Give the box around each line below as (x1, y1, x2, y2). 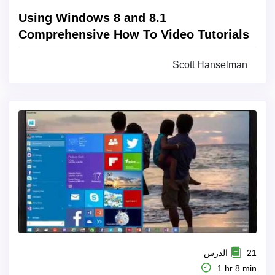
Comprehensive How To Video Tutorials (18, 28, 249, 41)
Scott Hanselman (172, 60, 247, 70)
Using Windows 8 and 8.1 (18, 11, 166, 25)
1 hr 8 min (215, 263, 257, 273)
